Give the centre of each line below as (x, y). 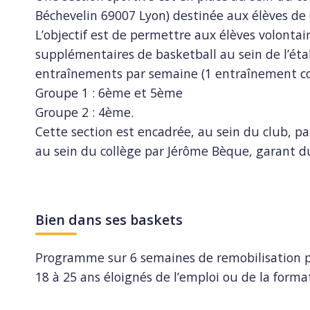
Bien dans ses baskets (109, 220)
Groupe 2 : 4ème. (85, 112)
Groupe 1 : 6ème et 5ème (109, 93)
